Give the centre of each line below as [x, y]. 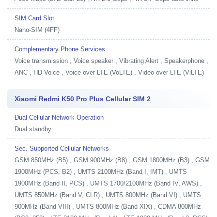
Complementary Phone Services [60, 49]
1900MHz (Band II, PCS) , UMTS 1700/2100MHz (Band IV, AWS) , [108, 183]
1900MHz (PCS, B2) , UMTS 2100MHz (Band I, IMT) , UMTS [101, 171]
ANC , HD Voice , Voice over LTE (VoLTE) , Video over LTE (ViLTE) [109, 72]
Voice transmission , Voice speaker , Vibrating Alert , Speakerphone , [111, 61]
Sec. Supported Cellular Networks [62, 148]
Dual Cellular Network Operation [59, 117]
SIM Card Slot [34, 18]
